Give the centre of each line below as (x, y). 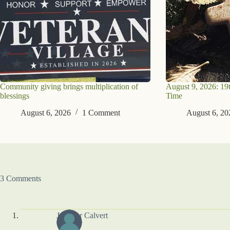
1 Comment (101, 112)
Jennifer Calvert (82, 216)
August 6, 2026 (46, 112)
